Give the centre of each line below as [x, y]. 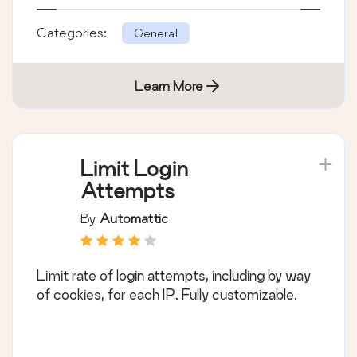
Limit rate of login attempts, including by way [174, 275]
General [156, 33]
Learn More [169, 85]
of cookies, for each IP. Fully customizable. [167, 294]
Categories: [73, 32]
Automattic [134, 218]
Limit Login [134, 168]
